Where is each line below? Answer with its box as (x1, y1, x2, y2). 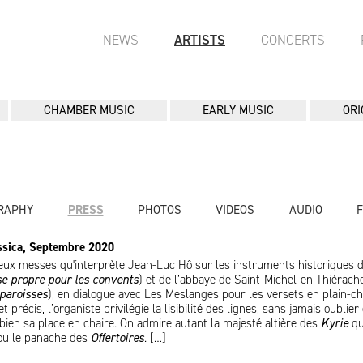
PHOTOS (137, 202, 181, 218)
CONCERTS (261, 31, 325, 49)
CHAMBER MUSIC (43, 102, 135, 118)
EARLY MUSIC (203, 102, 275, 118)
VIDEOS (216, 202, 255, 218)
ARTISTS (174, 31, 225, 49)
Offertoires (91, 330, 144, 346)
